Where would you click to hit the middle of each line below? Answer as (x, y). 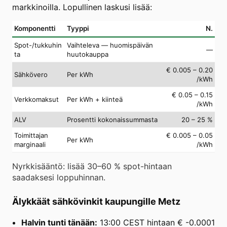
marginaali (30, 144)
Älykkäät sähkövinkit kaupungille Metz (96, 201)
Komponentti (35, 28)
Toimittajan (31, 135)
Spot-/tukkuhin (38, 45)
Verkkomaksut (36, 99)
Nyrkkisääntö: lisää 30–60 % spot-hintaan (92, 166)
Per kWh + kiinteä (95, 99)
